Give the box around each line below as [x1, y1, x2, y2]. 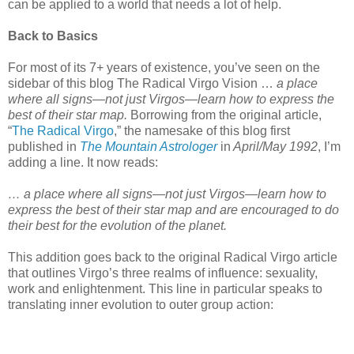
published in [8, 139, 80, 153]
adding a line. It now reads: [8, 155, 158, 169]
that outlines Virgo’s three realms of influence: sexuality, [8, 265, 318, 280]
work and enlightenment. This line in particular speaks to [8, 281, 322, 296]
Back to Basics [8, 28, 98, 43]
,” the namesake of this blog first [114, 123, 290, 137]
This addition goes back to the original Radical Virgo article [8, 250, 337, 264]
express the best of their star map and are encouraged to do [8, 202, 339, 217]
